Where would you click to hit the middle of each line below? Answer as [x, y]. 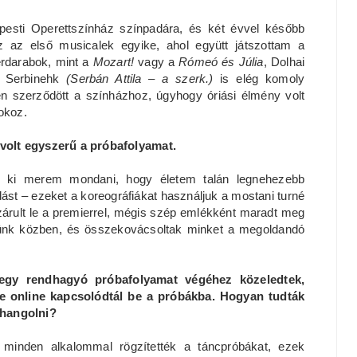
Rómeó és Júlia [221, 62]
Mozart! [114, 62]
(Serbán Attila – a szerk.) [143, 78]
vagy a [157, 62]
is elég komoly [263, 78]
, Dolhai [284, 62]
